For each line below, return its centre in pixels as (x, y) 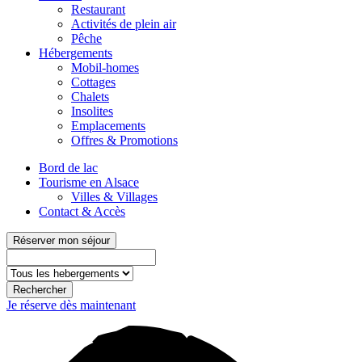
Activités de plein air (124, 24)
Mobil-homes (105, 68)
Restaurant (98, 10)
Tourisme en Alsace (89, 183)
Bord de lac (68, 168)
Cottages (93, 82)
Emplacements (108, 126)
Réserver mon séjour (61, 241)
